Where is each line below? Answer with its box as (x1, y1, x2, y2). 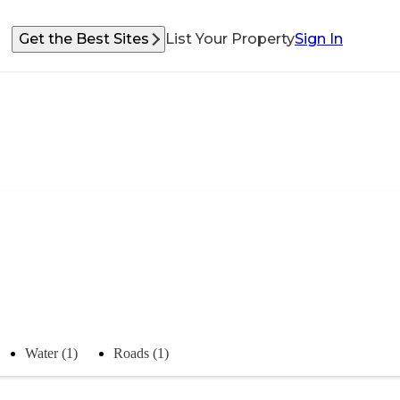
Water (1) (25, 345, 78, 361)
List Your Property (165, 30, 295, 47)
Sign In (295, 30, 343, 47)
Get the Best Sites (19, 30, 149, 47)
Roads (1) (113, 345, 169, 361)
